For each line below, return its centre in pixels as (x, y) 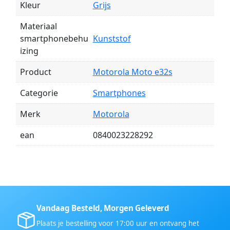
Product (35, 72)
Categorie (39, 93)
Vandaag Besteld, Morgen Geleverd (103, 208)
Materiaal (38, 26)
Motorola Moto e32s (132, 72)
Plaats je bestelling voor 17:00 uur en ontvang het (118, 223)
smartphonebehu (54, 39)
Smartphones (119, 93)
